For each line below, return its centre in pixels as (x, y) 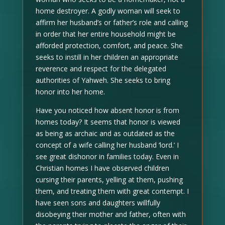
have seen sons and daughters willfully (98, 203)
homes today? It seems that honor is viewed (108, 122)
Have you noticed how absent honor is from (107, 110)
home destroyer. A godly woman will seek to (108, 11)
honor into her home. (70, 92)
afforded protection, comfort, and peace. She (109, 45)
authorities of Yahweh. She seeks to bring (103, 80)
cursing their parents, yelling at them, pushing (109, 180)
